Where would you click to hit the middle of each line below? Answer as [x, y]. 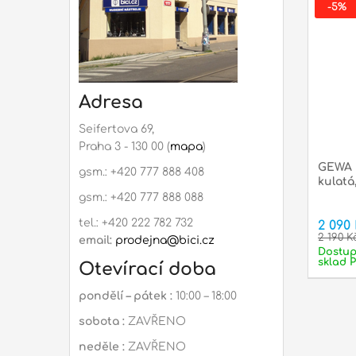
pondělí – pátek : [127, 296]
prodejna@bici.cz [165, 241]
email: [95, 241]
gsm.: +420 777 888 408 [141, 172]
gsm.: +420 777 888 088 [141, 198]
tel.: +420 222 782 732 [136, 223]
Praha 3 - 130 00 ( [124, 147]
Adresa [111, 103]
